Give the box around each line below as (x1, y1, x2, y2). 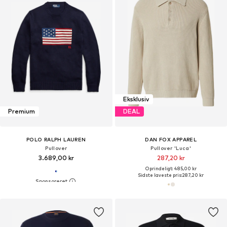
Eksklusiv (123, 95, 149, 103)
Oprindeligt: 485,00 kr (145, 165, 197, 171)
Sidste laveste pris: (138, 172, 182, 178)
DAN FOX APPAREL (145, 136, 197, 142)
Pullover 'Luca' (150, 144, 192, 151)
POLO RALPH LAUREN (26, 136, 86, 142)
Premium (8, 107, 35, 116)
